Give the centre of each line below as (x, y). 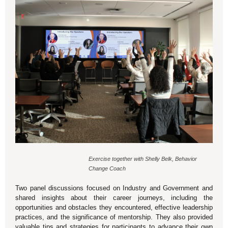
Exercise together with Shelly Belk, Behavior (143, 159)
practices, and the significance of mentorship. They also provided (114, 217)
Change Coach (107, 168)
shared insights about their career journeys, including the (114, 198)
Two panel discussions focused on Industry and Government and (114, 188)
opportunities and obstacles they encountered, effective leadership (114, 207)
